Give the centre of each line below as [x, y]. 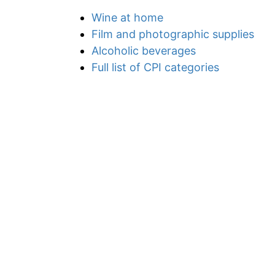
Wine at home [127, 17]
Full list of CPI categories [155, 67]
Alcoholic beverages [144, 51]
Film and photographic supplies [173, 34]
